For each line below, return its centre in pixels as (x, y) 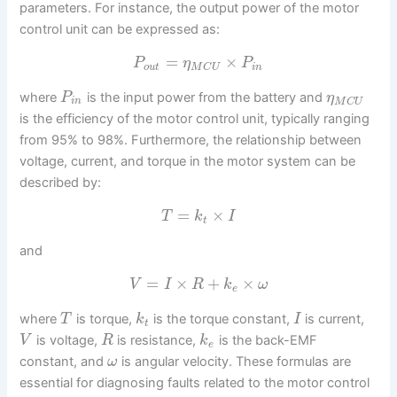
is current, (333, 319)
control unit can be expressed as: (120, 29)
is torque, (104, 319)
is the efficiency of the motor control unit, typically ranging (195, 118)
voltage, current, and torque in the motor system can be (188, 161)
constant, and (64, 362)
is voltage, (66, 340)
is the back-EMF (266, 340)
